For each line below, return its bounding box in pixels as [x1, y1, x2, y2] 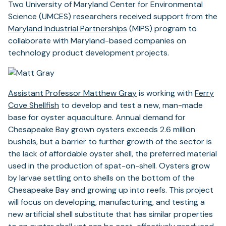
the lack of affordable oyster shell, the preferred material [8, 148, 217, 159]
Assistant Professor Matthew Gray [8, 88, 137, 98]
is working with [137, 88, 195, 98]
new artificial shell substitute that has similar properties [8, 209, 213, 219]
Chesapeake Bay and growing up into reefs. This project [8, 185, 213, 195]
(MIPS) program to [127, 23, 197, 34]
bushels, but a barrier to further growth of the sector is [8, 136, 212, 147]
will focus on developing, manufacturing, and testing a [8, 197, 205, 207]
